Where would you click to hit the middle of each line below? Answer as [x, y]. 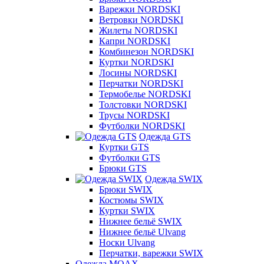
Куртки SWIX [127, 211]
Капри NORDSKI [135, 41]
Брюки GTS [123, 168]
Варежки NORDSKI [140, 9]
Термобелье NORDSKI [145, 94]
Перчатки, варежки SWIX [151, 253]
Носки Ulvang [127, 242]
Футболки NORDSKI [142, 126]
